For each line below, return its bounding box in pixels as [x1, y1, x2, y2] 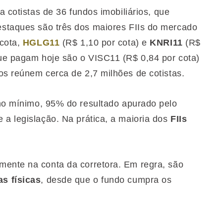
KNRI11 [150, 38, 186, 48]
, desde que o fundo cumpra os [41, 175, 172, 185]
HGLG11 [22, 38, 60, 48]
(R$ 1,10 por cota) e [62, 38, 150, 48]
